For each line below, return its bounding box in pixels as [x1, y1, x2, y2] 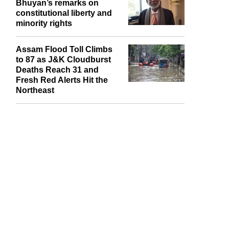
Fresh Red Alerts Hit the [16, 104, 108, 113]
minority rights [16, 48, 72, 57]
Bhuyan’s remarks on [16, 27, 99, 36]
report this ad [140, 158, 176, 166]
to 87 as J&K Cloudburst [16, 84, 111, 93]
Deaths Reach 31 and [16, 94, 99, 103]
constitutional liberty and [16, 37, 112, 47]
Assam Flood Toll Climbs [16, 74, 112, 83]
